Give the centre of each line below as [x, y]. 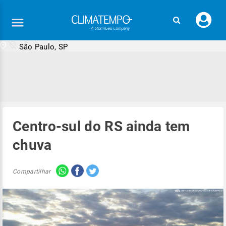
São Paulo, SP [43, 47]
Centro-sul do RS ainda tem [101, 126]
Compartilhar [32, 171]
